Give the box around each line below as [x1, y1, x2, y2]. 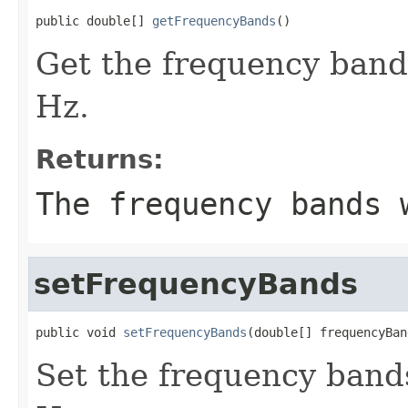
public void [36, 324, 123, 340]
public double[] [36, 13, 152, 28]
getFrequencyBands [152, 13, 276, 28]
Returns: [36, 143, 164, 175]
